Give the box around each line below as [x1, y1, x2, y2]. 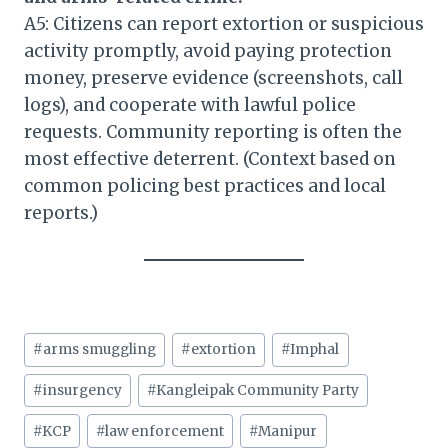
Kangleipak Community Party [156, 382, 360, 400]
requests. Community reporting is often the [24, 121, 402, 144]
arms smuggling [43, 341, 157, 359]
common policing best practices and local [24, 175, 386, 198]
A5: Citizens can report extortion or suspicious [24, 13, 424, 36]
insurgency [43, 382, 123, 400]
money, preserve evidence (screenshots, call [24, 67, 403, 90]
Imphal [290, 341, 340, 359]
